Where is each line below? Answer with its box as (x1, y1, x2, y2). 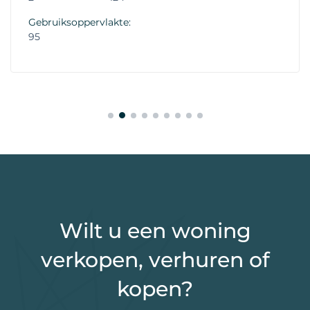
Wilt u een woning (59, 217, 251, 244)
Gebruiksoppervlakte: (28, 15, 131, 28)
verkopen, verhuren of (40, 246, 270, 273)
